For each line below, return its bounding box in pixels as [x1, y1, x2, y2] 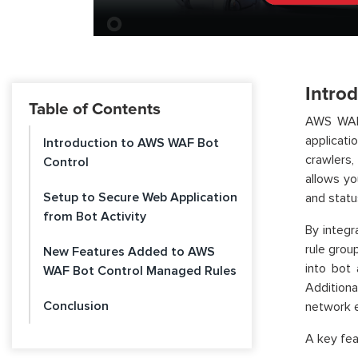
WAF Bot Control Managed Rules [43, 263, 237, 279]
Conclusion [43, 298, 109, 314]
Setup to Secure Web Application [43, 189, 237, 205]
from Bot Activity [43, 209, 146, 225]
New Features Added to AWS [43, 244, 215, 260]
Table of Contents [29, 99, 161, 119]
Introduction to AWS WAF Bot [43, 135, 219, 151]
